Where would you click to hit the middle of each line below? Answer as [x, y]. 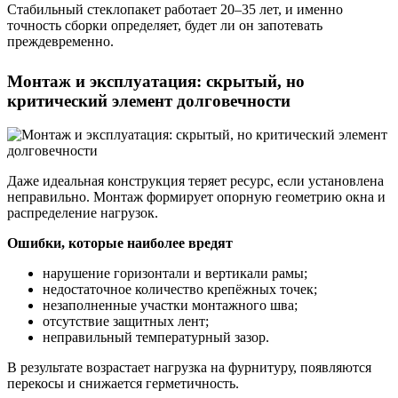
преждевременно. [60, 41]
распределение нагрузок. [83, 213]
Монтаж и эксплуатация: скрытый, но [156, 81]
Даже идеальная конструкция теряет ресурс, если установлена [195, 181]
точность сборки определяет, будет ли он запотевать [165, 25]
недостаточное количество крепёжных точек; [180, 290]
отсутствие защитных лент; [126, 322]
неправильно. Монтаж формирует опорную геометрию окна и [196, 197]
